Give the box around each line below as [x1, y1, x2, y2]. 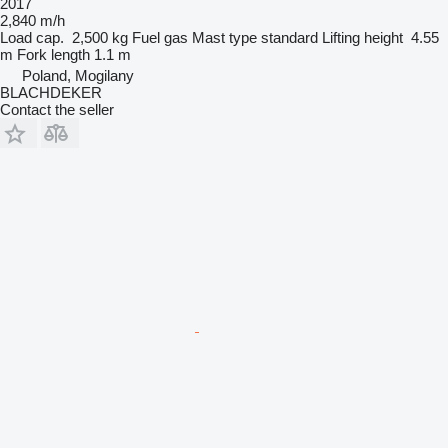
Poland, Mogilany [22, 66, 134, 84]
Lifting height [322, 28, 403, 46]
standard [261, 28, 318, 46]
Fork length [17, 45, 90, 63]
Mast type [192, 28, 257, 46]
